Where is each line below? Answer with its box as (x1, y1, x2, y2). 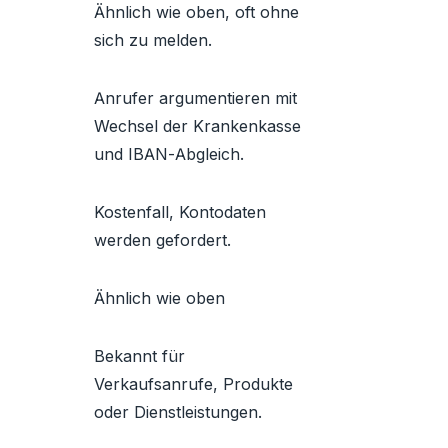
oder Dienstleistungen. (94, 402, 262, 422)
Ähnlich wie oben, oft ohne (94, 2, 299, 22)
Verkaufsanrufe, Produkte (94, 374, 293, 394)
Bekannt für (94, 346, 185, 366)
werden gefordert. (94, 230, 231, 250)
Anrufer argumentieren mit (94, 88, 297, 108)
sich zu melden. (94, 30, 212, 50)
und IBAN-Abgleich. (94, 144, 244, 164)
